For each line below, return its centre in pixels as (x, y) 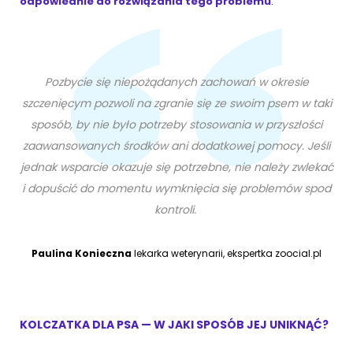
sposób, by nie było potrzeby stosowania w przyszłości (176, 125)
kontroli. (176, 210)
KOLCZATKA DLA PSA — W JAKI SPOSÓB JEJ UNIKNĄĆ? (175, 325)
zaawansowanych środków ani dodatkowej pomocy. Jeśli (176, 146)
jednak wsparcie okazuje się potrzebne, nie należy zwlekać (176, 167)
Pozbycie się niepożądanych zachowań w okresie (176, 82)
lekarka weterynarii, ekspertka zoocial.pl (227, 254)
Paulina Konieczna (82, 254)
